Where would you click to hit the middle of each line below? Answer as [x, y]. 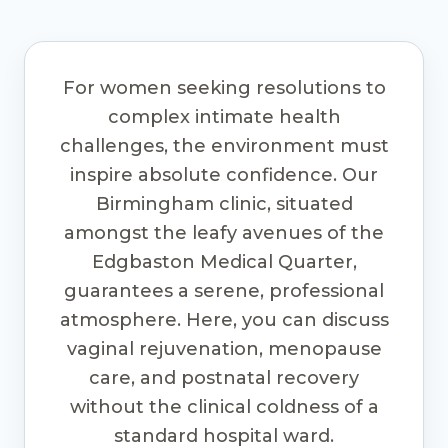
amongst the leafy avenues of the [224, 232]
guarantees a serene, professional [224, 290]
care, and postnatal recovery [224, 377]
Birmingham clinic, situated [224, 203]
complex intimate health [224, 116]
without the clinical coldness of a [224, 406]
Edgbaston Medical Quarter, [224, 261]
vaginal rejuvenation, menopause [224, 348]
